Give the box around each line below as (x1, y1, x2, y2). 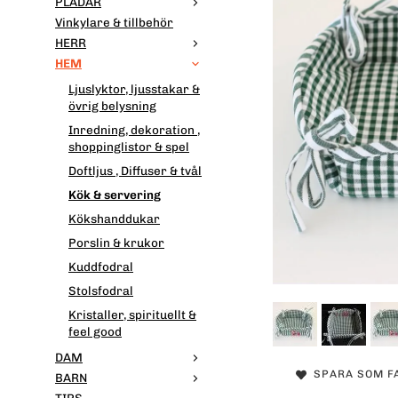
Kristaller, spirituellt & (68, 307, 196, 322)
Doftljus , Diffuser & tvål (68, 163, 202, 179)
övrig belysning (68, 99, 156, 114)
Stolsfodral (68, 283, 133, 298)
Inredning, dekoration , (68, 123, 200, 138)
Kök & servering (68, 187, 161, 203)
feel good (68, 324, 122, 339)
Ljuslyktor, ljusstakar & (68, 82, 200, 97)
